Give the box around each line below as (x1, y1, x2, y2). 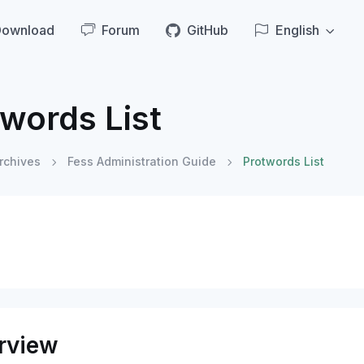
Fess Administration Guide (67, 154, 216, 168)
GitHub (186, 22, 228, 39)
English (275, 22, 319, 39)
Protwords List (242, 154, 324, 168)
